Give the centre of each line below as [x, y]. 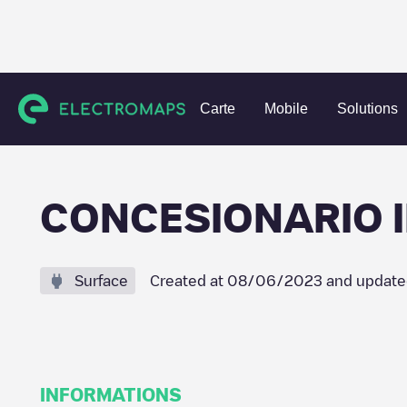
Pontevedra [266, 104]
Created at [189, 281]
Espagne [188, 104]
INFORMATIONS [111, 394]
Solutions [367, 109]
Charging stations [92, 104]
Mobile [286, 109]
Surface [101, 281]
